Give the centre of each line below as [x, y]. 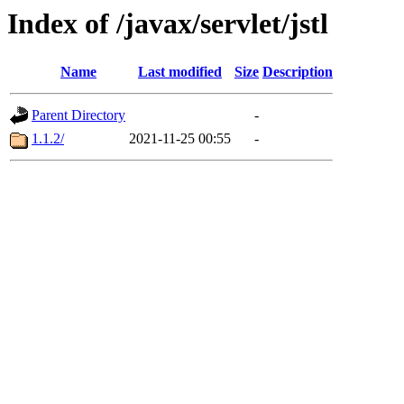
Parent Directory [78, 115]
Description [298, 72]
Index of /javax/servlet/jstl [168, 23]
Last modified [180, 72]
